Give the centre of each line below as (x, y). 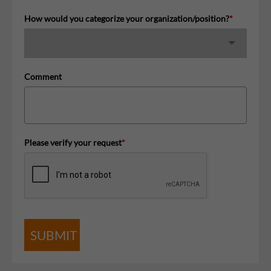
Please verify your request (73, 142)
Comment (43, 76)
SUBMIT (54, 235)
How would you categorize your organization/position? (127, 18)
